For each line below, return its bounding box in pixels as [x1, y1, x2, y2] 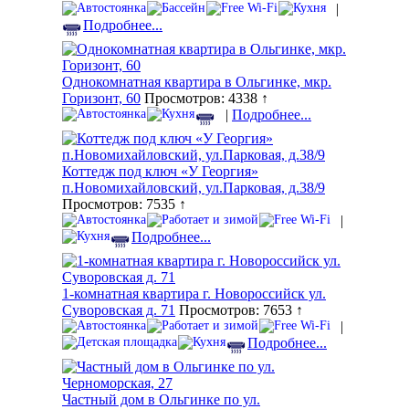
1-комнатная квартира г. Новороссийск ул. [62, 286, 326, 302]
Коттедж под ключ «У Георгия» [62, 163, 258, 180]
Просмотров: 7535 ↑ [62, 196, 186, 213]
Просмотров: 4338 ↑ [141, 90, 268, 107]
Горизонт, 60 [62, 90, 141, 107]
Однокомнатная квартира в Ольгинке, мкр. [62, 74, 331, 90]
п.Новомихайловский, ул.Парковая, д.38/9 [62, 180, 325, 196]
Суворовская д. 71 [62, 302, 175, 319]
